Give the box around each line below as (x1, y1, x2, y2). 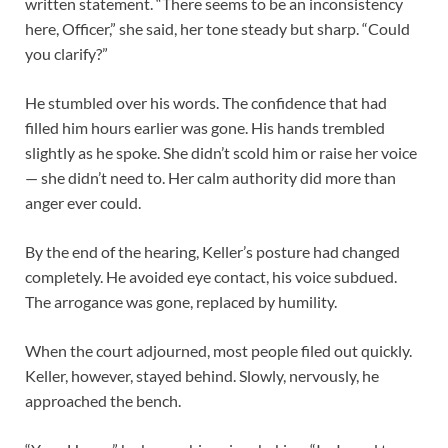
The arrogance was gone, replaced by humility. (25, 291, 337, 311)
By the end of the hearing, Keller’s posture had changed (25, 241, 400, 261)
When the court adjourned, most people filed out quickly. (25, 340, 412, 360)
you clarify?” (25, 43, 108, 63)
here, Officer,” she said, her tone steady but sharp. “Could (25, 18, 410, 38)
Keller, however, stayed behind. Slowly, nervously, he (25, 365, 379, 385)
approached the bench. (25, 390, 181, 410)
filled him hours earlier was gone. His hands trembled (25, 117, 385, 137)
